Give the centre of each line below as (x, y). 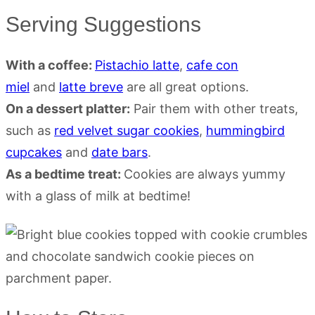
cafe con (212, 65)
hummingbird (245, 130)
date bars (120, 152)
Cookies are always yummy (205, 174)
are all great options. (186, 86)
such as (30, 130)
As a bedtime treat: (65, 174)
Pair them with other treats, (214, 108)
